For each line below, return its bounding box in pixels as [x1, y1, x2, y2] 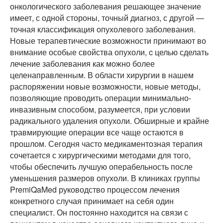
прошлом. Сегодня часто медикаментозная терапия [10, 138, 203, 150]
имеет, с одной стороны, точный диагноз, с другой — [10, 12, 204, 24]
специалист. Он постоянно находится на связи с [10, 207, 188, 219]
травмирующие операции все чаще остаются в [10, 126, 184, 138]
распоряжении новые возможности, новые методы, [10, 81, 201, 93]
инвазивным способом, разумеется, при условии [10, 104, 190, 115]
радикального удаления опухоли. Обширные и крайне [10, 115, 209, 127]
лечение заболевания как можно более [10, 58, 155, 70]
